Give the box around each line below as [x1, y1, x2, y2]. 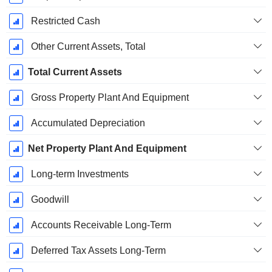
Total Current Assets [27, 67, 122, 78]
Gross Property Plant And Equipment [30, 92, 189, 103]
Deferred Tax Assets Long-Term [30, 245, 166, 256]
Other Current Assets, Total [30, 41, 146, 52]
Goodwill [30, 194, 69, 205]
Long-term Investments [30, 169, 129, 180]
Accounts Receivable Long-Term [30, 220, 171, 231]
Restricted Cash [30, 16, 100, 27]
